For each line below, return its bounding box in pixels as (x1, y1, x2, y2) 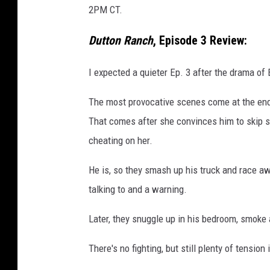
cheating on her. (89, 134, 152, 146)
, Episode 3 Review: (153, 33, 247, 48)
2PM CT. (89, 4, 122, 16)
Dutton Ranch (89, 33, 153, 48)
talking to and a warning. (89, 183, 187, 195)
